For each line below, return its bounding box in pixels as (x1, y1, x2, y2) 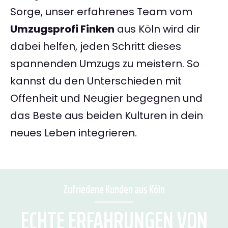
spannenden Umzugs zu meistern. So (10, 56, 199, 71)
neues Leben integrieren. (10, 126, 137, 140)
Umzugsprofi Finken (10, 22, 115, 37)
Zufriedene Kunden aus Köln (63, 181, 165, 199)
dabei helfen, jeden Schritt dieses (10, 39, 181, 54)
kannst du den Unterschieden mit (10, 74, 182, 89)
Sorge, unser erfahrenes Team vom (10, 5, 192, 19)
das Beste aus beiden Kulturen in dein (10, 108, 203, 123)
